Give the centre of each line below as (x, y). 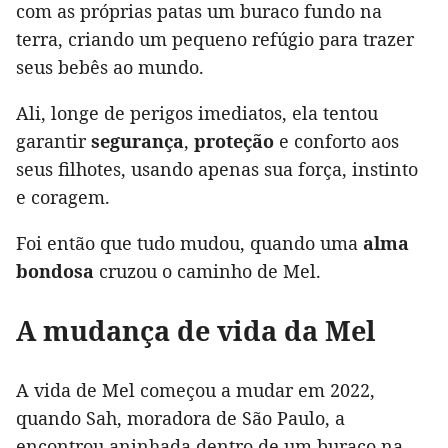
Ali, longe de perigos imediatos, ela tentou (197, 113)
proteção (234, 141)
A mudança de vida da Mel (196, 331)
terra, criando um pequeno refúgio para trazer (215, 39)
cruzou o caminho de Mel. (207, 271)
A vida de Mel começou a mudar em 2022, (195, 390)
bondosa (55, 271)
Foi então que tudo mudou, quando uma (189, 243)
